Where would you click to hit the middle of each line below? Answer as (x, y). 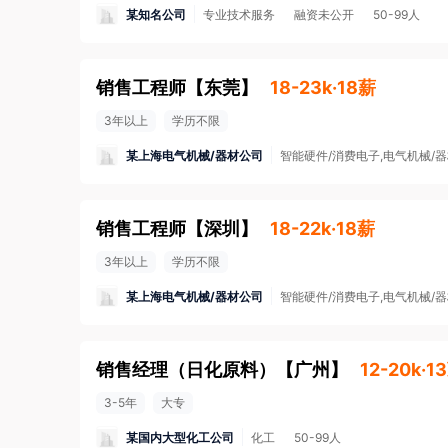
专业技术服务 (239, 14)
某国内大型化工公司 (180, 437)
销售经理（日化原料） (186, 369)
